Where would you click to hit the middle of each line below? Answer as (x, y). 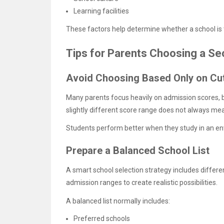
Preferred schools (102, 218)
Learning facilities (101, 11)
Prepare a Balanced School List (138, 151)
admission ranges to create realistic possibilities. (142, 183)
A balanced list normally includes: (118, 201)
